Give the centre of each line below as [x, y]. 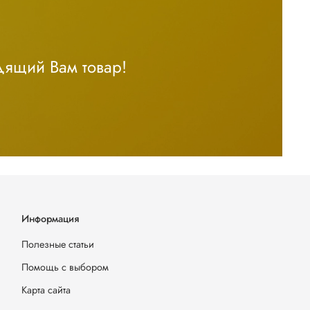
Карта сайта [46, 290]
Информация [50, 219]
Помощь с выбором [65, 267]
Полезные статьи [58, 245]
